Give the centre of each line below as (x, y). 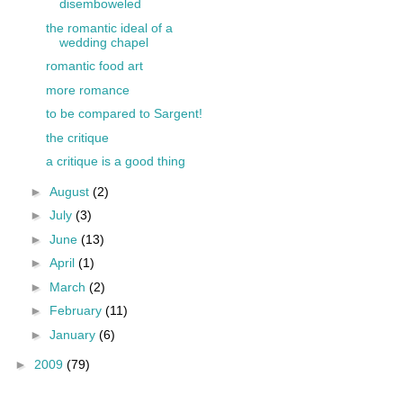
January (74, 334)
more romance (87, 90)
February (77, 311)
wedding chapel (103, 42)
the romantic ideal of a (109, 27)
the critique (77, 137)
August (71, 191)
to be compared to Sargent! (124, 114)
